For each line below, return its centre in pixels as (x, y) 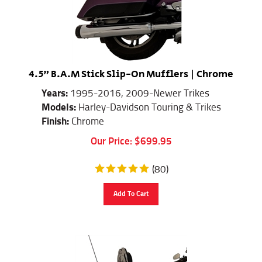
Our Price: (111, 136)
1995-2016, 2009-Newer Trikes (139, 88)
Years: (56, 88)
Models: (58, 102)
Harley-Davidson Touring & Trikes (148, 102)
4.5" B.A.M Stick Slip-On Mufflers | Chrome (131, 69)
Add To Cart (131, 189)
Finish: (56, 116)
